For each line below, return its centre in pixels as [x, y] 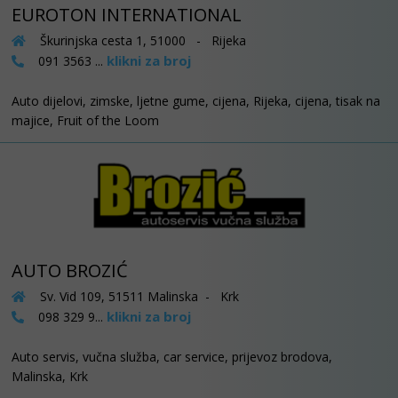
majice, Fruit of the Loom [85, 120]
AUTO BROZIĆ [70, 270]
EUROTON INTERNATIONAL [127, 15]
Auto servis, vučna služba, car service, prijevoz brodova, [172, 356]
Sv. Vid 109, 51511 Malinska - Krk [138, 296]
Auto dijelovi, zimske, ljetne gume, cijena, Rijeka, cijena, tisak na [196, 101]
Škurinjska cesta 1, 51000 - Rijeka [141, 40]
